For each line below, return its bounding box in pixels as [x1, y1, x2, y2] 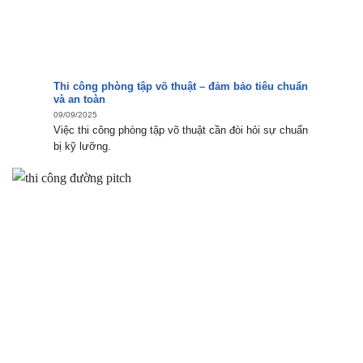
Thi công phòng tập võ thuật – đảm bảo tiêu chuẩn [53, 80, 309, 93]
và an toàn [53, 93, 106, 106]
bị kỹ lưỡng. [53, 140, 112, 153]
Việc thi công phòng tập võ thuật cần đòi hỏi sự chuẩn [53, 124, 309, 137]
